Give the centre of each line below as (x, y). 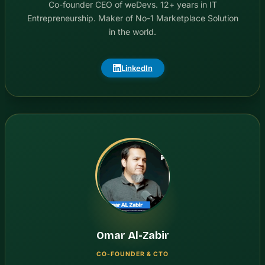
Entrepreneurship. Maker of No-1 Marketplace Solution (132, 18)
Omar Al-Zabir (132, 236)
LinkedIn (137, 68)
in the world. (132, 31)
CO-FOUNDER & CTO (132, 254)
